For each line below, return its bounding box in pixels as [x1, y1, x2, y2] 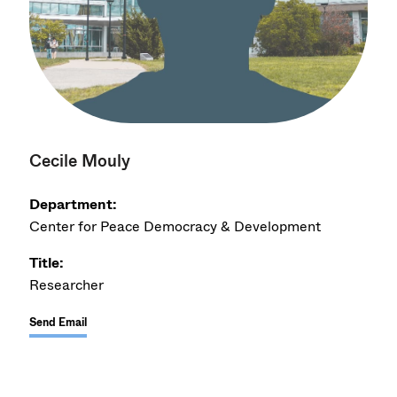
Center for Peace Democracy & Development [29, 215, 322, 237]
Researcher [29, 274, 105, 295]
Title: [29, 252, 65, 273]
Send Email [29, 314, 88, 331]
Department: [29, 193, 118, 214]
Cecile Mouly [29, 148, 131, 173]
